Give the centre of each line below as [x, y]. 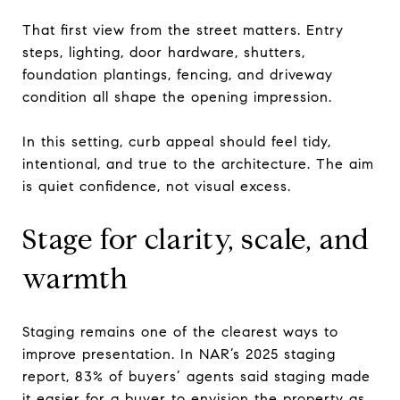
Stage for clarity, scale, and [196, 239]
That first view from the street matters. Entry [183, 29]
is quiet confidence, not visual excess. [157, 186]
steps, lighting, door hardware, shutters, [164, 52]
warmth [75, 278]
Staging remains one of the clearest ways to [180, 331]
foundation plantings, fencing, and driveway [178, 74]
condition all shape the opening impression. [177, 96]
